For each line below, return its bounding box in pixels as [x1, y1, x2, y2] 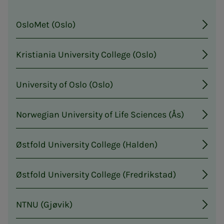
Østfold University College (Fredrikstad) [16, 168, 176, 180]
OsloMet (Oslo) [16, 18, 75, 30]
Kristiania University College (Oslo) [16, 48, 156, 60]
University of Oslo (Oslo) [16, 78, 113, 90]
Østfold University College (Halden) [16, 138, 157, 150]
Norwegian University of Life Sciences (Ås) [16, 108, 184, 120]
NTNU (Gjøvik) [16, 198, 72, 210]
